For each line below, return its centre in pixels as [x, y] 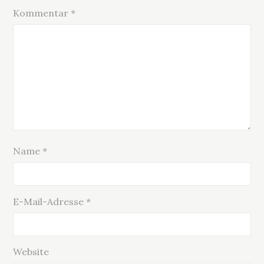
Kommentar [42, 13]
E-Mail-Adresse [50, 201]
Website [31, 252]
